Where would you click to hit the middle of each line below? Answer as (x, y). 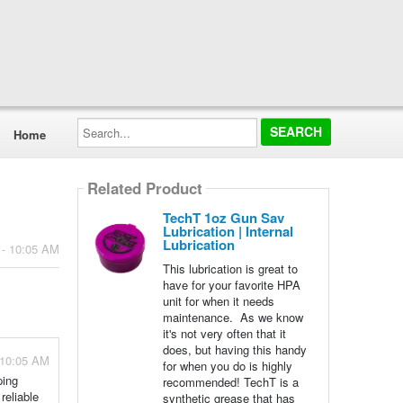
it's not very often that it (224, 333)
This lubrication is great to (230, 269)
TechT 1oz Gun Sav (223, 218)
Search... (100, 123)
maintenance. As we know (233, 317)
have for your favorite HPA (231, 285)
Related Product (144, 188)
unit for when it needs (218, 301)
